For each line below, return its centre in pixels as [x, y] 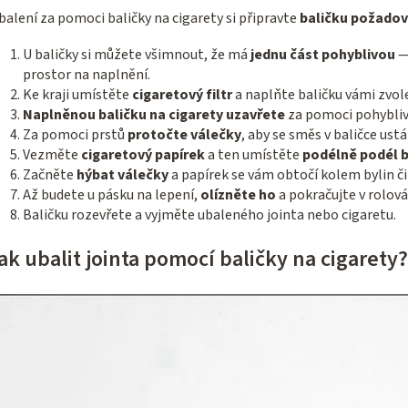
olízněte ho [237, 195]
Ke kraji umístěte [76, 95]
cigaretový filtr [181, 95]
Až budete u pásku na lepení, [110, 195]
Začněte [50, 175]
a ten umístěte [252, 155]
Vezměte [51, 155]
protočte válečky [183, 135]
